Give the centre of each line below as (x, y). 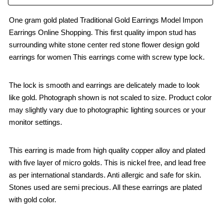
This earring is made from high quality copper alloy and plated (107, 150)
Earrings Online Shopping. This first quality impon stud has (103, 33)
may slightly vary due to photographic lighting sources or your (107, 110)
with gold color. (33, 200)
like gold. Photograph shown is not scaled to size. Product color (110, 98)
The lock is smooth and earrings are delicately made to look (104, 85)
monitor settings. (36, 122)
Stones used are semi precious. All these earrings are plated (105, 187)
